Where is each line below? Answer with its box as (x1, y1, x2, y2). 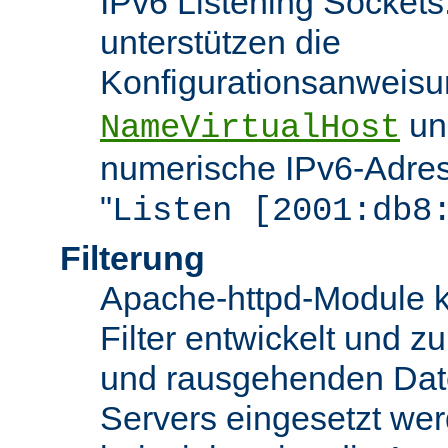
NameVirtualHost (100, 108, 400, 147)
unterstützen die (100, 22, 341, 61)
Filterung (60, 238, 205, 277)
